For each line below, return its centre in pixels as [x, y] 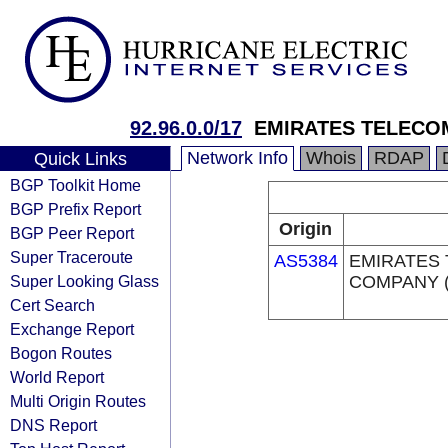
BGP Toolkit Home [75, 185]
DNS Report [53, 425]
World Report [57, 377]
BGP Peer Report [72, 233]
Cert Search [52, 305]
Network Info [237, 158]
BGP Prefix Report [75, 209]
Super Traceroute [71, 257]
